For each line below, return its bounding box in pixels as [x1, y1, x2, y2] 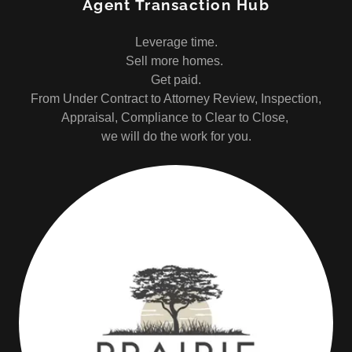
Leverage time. [131, 35, 221, 49]
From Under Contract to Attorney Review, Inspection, [31, 92, 321, 105]
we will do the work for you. [101, 130, 251, 143]
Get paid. [151, 73, 201, 86]
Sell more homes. [126, 54, 226, 68]
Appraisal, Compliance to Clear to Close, [60, 111, 291, 124]
